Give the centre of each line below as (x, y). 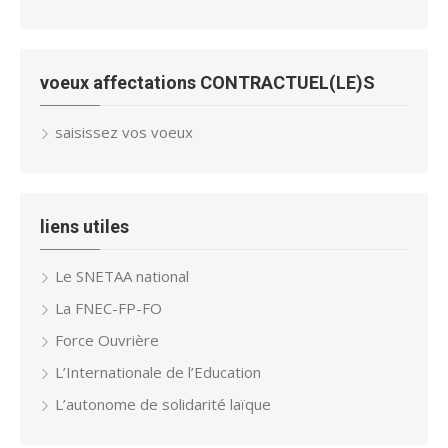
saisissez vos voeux (124, 131)
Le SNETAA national (122, 275)
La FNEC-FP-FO (108, 307)
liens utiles (84, 226)
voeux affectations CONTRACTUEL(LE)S (207, 82)
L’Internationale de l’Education (158, 371)
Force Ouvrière (107, 339)
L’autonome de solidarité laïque (163, 403)
